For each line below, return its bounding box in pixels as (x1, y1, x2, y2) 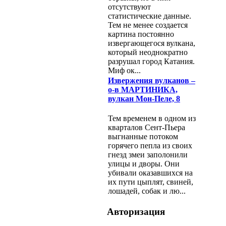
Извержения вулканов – (108, 76, 195, 85)
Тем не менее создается (108, 21, 188, 30)
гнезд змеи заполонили (108, 150, 188, 159)
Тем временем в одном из (108, 114, 196, 123)
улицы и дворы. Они (108, 159, 180, 168)
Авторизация (107, 206, 165, 217)
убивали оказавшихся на (108, 168, 193, 178)
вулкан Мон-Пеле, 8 (108, 94, 180, 103)
